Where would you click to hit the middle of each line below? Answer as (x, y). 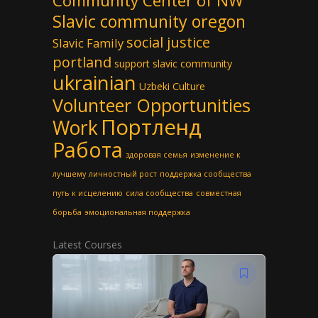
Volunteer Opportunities (152, 105)
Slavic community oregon (149, 21)
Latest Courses (87, 245)
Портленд (151, 127)
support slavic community (173, 64)
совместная (219, 193)
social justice (168, 42)
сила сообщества (159, 193)
